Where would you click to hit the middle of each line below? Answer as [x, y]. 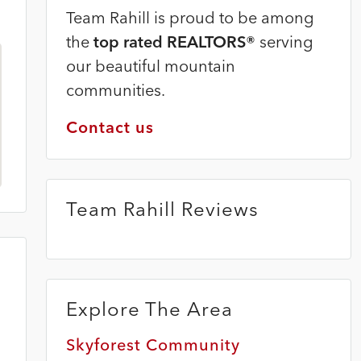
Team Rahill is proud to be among [190, 17]
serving [284, 41]
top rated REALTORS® [174, 41]
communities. [115, 90]
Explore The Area [149, 309]
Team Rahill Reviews [162, 209]
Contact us [110, 127]
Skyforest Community [153, 344]
